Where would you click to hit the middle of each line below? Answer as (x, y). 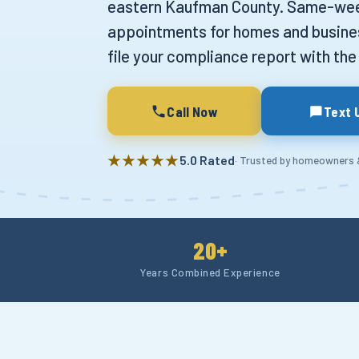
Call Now (192, 111)
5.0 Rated (207, 160)
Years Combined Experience (210, 273)
